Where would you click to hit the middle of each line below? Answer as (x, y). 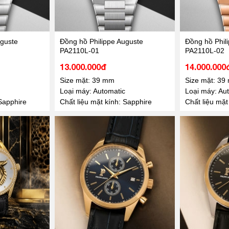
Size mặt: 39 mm (87, 80)
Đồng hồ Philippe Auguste (101, 41)
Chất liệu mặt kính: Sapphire (106, 101)
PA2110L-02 (204, 50)
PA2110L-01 (79, 50)
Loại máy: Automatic (92, 91)
